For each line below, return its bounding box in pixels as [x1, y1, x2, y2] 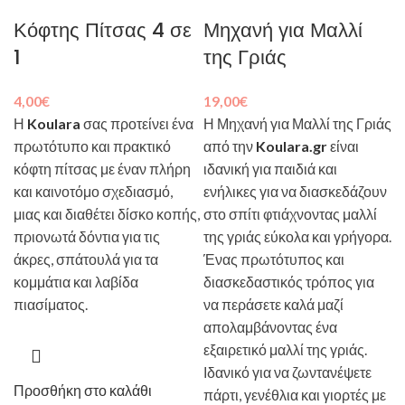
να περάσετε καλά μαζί [203, 296, 344, 314]
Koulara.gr [256, 137, 327, 155]
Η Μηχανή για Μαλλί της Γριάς [203, 115, 391, 133]
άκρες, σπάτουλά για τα [14, 250, 158, 268]
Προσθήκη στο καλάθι [14, 381, 152, 400]
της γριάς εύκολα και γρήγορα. [203, 228, 391, 246]
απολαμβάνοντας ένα [203, 318, 337, 336]
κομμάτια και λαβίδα [14, 273, 138, 291]
